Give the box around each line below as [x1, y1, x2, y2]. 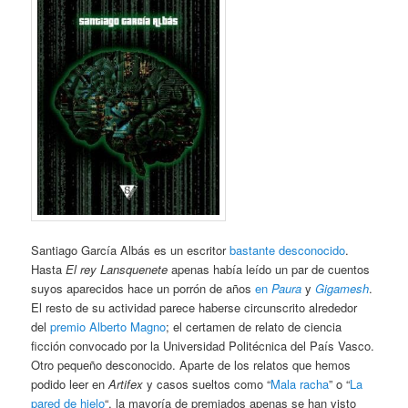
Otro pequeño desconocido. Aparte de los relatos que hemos [31, 356, 352, 374]
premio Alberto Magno [46, 318, 167, 336]
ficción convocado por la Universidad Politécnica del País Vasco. [31, 337, 375, 355]
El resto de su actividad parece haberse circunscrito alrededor [31, 299, 358, 317]
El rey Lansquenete [66, 260, 168, 279]
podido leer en [31, 375, 109, 393]
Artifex [108, 375, 144, 393]
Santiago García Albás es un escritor [31, 241, 230, 260]
